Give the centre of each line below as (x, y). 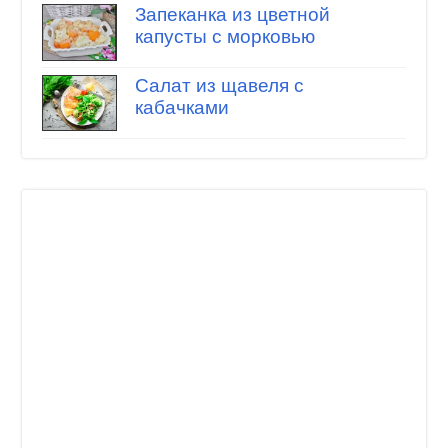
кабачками (181, 107)
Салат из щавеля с (219, 85)
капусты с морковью (224, 37)
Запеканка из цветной (232, 15)
